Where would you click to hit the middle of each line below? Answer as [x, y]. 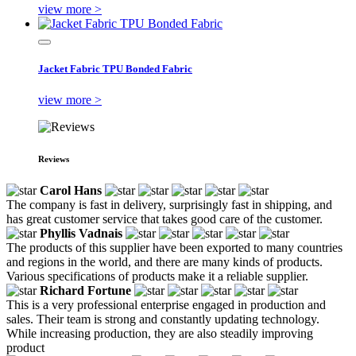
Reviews [54, 159]
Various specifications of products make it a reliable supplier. [157, 276]
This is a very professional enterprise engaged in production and [166, 304]
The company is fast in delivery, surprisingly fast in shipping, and [169, 204]
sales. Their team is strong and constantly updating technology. [163, 319]
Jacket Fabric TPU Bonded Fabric [115, 68]
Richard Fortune [85, 290]
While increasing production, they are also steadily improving [160, 333]
